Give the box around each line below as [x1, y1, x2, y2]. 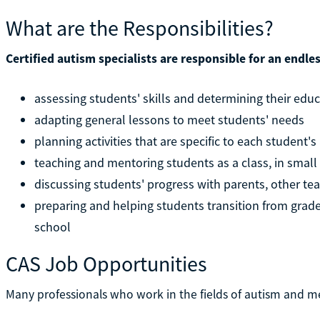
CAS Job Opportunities [5, 249, 207, 277]
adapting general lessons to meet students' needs [34, 111, 304, 128]
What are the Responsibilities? [5, 14, 274, 41]
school [34, 218, 71, 235]
